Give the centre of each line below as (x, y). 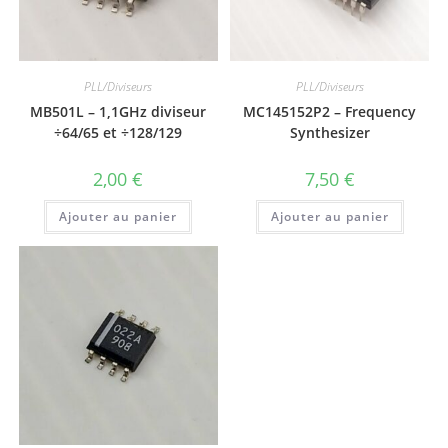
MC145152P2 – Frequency (330, 111)
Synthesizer (329, 132)
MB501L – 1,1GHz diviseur (118, 111)
